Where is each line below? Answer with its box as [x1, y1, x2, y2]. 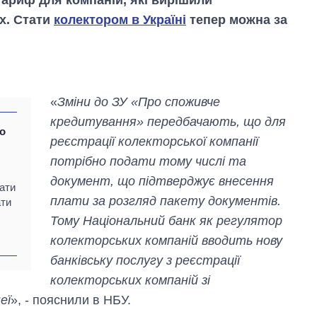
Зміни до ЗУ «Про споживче [57, 94, 221, 109]
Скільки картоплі [208, 234, 295, 247]
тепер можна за [186, 12, 287, 27]
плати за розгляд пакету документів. [50, 193, 282, 208]
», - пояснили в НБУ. [11, 292, 131, 307]
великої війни [208, 275, 278, 287]
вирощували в [208, 248, 283, 260]
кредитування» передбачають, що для [50, 114, 287, 129]
